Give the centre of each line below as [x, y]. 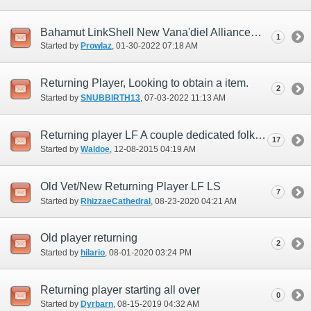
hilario [93, 252]
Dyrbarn [97, 304]
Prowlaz [96, 46]
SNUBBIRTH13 [110, 98]
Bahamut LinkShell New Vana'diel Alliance [256, 32]
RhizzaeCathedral [116, 201]
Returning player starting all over [120, 289]
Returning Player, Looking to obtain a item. [144, 83]
